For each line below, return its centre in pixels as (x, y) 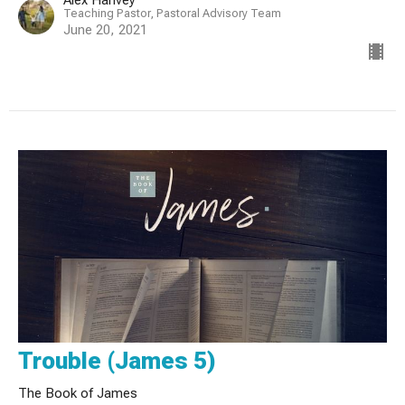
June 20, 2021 (105, 29)
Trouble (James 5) (117, 360)
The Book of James (78, 393)
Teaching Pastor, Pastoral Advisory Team (172, 13)
